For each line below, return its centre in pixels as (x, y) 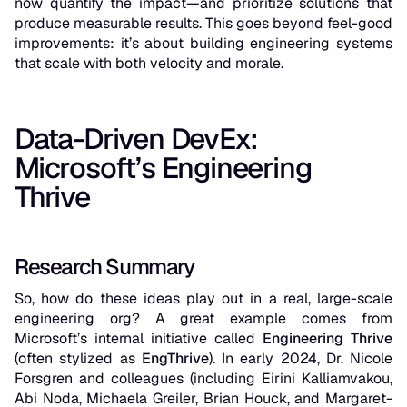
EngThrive (175, 359)
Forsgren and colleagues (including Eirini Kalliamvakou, (203, 379)
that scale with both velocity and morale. (149, 64)
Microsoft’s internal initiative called (139, 339)
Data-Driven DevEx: (136, 139)
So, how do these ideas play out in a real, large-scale (203, 299)
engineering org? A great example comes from (203, 319)
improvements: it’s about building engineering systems (203, 44)
